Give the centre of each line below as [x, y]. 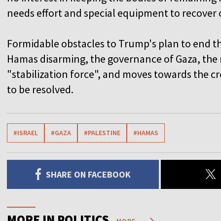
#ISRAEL [26, 132]
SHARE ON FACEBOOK [88, 174]
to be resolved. [40, 89]
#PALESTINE [102, 132]
